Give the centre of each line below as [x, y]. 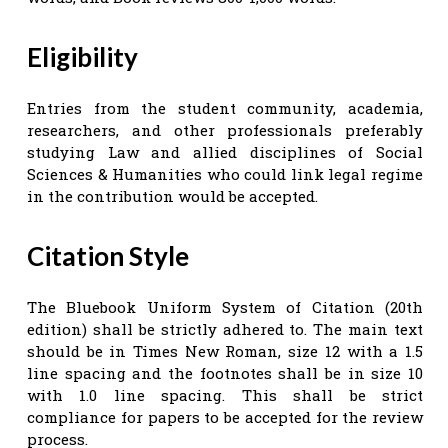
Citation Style [108, 255]
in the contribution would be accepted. [172, 195]
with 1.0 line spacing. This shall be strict [225, 394]
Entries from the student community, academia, [225, 107]
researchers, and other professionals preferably [225, 129]
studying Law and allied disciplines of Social [225, 151]
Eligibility [82, 56]
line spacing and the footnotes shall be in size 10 [225, 372]
